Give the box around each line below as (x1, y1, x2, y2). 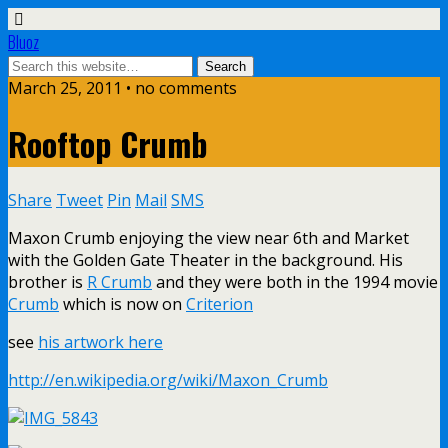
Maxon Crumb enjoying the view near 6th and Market (8, 226, 409, 249)
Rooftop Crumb (8, 120, 208, 168)
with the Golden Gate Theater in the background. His (8, 248, 403, 271)
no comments (135, 77, 237, 99)
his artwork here (38, 330, 163, 353)
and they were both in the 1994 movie (152, 270, 438, 293)
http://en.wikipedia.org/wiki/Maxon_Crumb (8, 368, 328, 391)
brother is (8, 270, 87, 293)
